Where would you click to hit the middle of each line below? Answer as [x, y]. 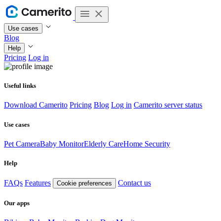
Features [38, 183]
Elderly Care [104, 144]
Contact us [134, 183]
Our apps [17, 203]
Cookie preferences [84, 184]
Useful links [20, 86]
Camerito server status [168, 105]
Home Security [147, 144]
